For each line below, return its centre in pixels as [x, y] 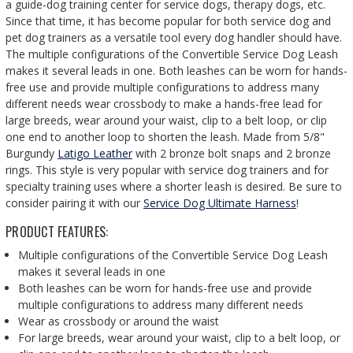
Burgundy [32, 154]
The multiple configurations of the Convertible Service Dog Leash [172, 54]
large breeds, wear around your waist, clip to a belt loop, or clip [166, 121]
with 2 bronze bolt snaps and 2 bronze [232, 154]
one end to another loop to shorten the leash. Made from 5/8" [165, 137]
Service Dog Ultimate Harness [220, 203]
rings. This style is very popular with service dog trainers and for [167, 170]
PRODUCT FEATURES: [57, 232]
